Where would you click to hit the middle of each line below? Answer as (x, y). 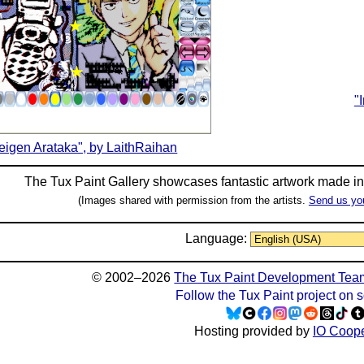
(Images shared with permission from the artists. (193, 200)
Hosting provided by (253, 331)
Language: (217, 238)
